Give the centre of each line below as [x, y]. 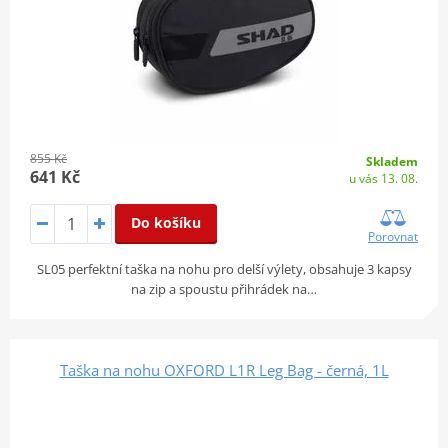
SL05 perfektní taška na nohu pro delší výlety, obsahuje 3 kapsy [224, 268]
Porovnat [393, 236]
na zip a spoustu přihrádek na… [224, 288]
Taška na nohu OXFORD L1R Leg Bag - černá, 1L [224, 369]
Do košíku [165, 222]
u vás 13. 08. [384, 178]
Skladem [392, 161]
